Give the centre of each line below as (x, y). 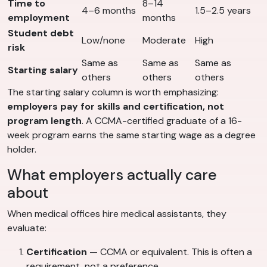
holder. (22, 150)
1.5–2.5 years (223, 11)
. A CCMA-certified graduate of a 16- (162, 121)
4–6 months (109, 11)
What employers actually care (112, 175)
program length (44, 121)
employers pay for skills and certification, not (116, 107)
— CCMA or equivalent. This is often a (170, 252)
